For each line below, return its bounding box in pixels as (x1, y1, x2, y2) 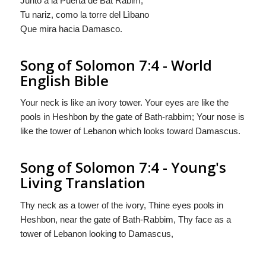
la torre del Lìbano (77, 9, 149, 20)
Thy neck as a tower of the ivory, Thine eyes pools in (20, 200, 223, 210)
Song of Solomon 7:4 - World (20, 55, 212, 75)
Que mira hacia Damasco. (20, 23, 122, 34)
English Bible (20, 70, 109, 90)
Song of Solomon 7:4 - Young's (20, 157, 226, 178)
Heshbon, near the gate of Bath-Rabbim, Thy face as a (20, 214, 231, 224)
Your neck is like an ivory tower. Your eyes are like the (20, 97, 229, 108)
